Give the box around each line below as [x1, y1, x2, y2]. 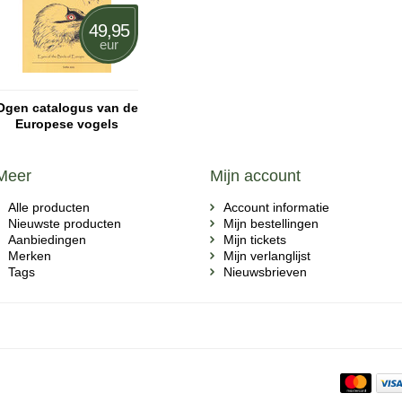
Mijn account [210, 167, 301, 185]
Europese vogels [14, 117, 118, 131]
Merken [8, 249, 51, 263]
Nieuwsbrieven [223, 265, 307, 279]
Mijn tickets [223, 232, 286, 247]
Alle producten [8, 200, 90, 214]
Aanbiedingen [8, 232, 86, 247]
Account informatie [223, 200, 329, 214]
